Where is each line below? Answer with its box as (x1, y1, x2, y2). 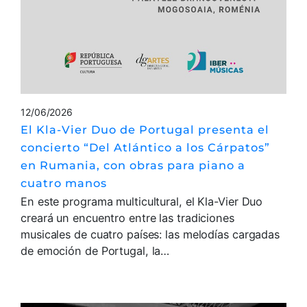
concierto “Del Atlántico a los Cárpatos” (21, 140, 270, 155)
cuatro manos (21, 176, 107, 191)
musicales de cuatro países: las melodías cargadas (21, 228, 280, 242)
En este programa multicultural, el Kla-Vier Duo (21, 195, 263, 209)
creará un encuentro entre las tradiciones (21, 211, 234, 225)
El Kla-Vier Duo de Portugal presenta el (21, 123, 269, 137)
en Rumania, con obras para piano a (21, 158, 245, 173)
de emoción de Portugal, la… (21, 244, 170, 258)
